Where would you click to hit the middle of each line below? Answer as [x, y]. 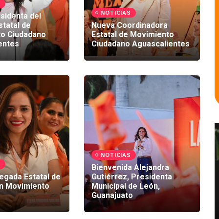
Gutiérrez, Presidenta [132, 176]
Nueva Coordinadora [130, 25]
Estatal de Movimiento [133, 34]
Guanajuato [112, 195]
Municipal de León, [126, 186]
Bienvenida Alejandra [131, 167]
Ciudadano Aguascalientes [141, 44]
